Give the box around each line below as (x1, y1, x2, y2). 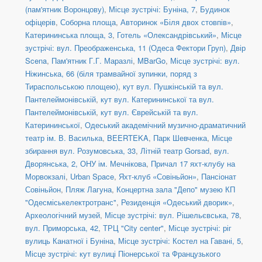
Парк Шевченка (153, 132, 207, 144)
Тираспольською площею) (25, 81, 118, 92)
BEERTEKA (107, 132, 149, 144)
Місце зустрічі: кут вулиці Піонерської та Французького (25, 248, 220, 260)
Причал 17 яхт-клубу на (151, 158, 235, 170)
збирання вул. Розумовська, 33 (25, 145, 136, 157)
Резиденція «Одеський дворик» (121, 196, 232, 208)
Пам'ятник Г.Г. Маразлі (51, 55, 133, 67)
